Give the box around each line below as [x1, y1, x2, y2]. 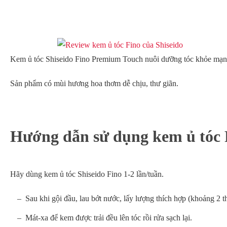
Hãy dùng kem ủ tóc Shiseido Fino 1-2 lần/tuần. [10, 170, 164, 179]
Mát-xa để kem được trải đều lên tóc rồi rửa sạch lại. [25, 213, 192, 222]
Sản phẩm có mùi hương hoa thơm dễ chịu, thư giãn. [10, 79, 178, 88]
